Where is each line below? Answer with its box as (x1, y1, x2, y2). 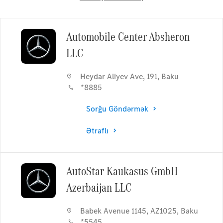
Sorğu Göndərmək (86, 103, 148, 114)
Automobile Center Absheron (66, 28, 190, 45)
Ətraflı (86, 125, 109, 136)
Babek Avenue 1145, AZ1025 (80, 206, 177, 216)
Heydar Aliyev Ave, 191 (80, 71, 157, 82)
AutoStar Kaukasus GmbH (66, 163, 178, 179)
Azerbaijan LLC (66, 179, 131, 196)
